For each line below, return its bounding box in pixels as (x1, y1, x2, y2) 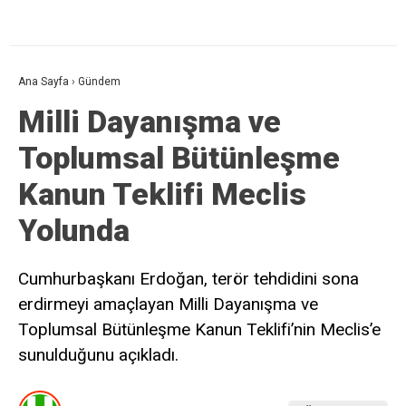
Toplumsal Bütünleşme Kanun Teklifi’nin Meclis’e (18, 319, 381, 341)
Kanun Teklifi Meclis (18, 176, 306, 213)
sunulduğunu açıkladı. (18, 344, 179, 366)
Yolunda (18, 212, 130, 249)
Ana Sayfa (18, 75, 69, 89)
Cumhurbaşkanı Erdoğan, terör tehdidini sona (18, 268, 359, 290)
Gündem (78, 75, 121, 89)
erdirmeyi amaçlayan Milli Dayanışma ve (18, 294, 318, 315)
